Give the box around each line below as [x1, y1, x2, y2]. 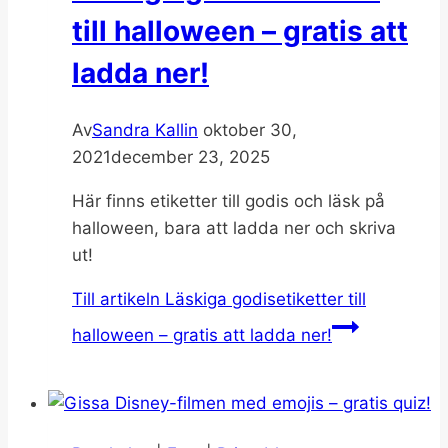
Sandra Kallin [92, 120, 198, 141]
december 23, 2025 [111, 147, 270, 168]
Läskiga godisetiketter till [160, 289, 366, 310]
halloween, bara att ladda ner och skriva [72, 218, 396, 239]
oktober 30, [203, 120, 297, 141]
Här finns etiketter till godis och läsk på [72, 191, 385, 212]
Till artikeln [72, 289, 160, 310]
